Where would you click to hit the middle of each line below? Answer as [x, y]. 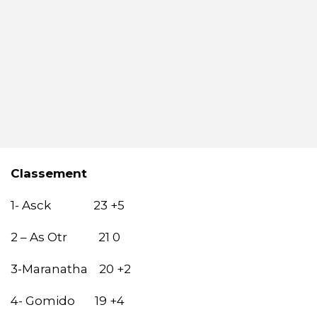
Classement [49, 174]
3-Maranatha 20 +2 [71, 269]
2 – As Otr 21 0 [65, 237]
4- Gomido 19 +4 [68, 301]
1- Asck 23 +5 [68, 206]
